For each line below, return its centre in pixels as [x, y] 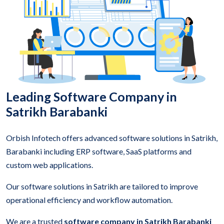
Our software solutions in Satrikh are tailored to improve [102, 186]
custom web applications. [49, 164]
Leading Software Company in [91, 96]
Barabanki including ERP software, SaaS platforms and [99, 151]
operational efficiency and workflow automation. [89, 199]
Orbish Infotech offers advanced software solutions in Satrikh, [112, 137]
